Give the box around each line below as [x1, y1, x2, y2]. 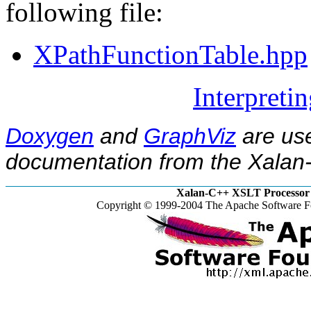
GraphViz [144, 124, 236, 149]
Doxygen [6, 124, 94, 149]
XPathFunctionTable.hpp [33, 40, 308, 70]
